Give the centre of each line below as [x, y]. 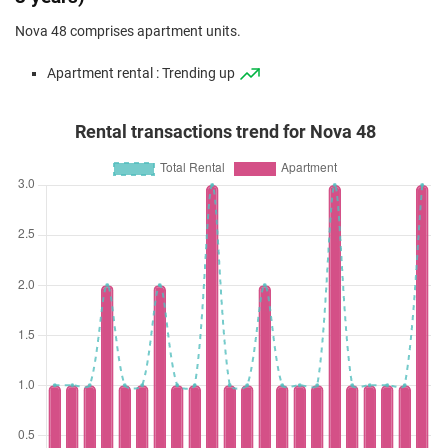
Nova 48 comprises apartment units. [128, 31]
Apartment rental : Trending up [142, 73]
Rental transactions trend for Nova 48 [225, 132]
